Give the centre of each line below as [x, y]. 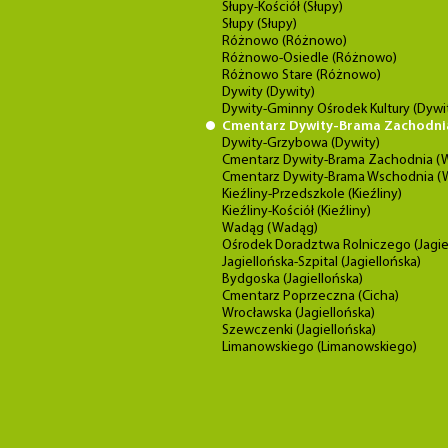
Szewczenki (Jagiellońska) [299, 330]
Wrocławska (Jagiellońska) [298, 313]
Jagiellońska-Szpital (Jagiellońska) [321, 262]
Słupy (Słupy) [259, 24]
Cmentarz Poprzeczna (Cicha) [310, 296]
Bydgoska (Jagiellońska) [292, 279]
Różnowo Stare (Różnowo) [301, 75]
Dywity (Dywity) [268, 92]
